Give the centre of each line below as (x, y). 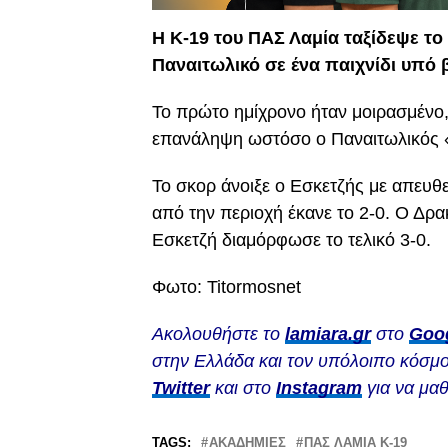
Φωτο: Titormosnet (226, 286)
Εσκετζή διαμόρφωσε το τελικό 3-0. (291, 239)
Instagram (319, 387)
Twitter (181, 387)
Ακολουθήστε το (218, 333)
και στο (243, 387)
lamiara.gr (328, 333)
